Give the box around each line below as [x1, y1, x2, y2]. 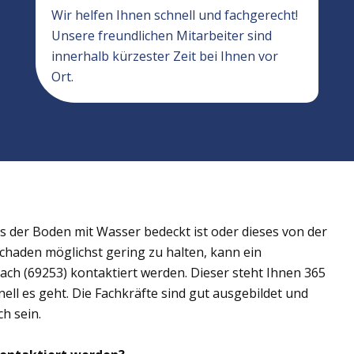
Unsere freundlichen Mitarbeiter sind [51, 27, 272, 44]
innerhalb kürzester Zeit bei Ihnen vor [51, 47, 278, 65]
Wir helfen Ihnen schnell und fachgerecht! [51, 6, 298, 24]
